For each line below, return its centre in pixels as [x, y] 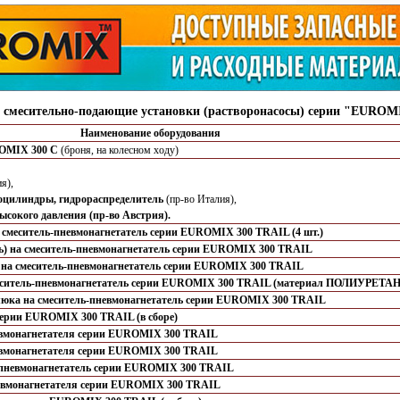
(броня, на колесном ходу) [118, 150]
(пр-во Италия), [200, 200]
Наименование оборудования [150, 133]
